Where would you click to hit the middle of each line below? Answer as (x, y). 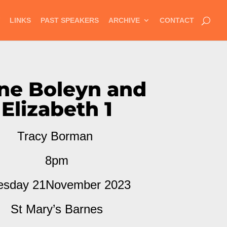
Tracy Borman (57, 136)
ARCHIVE (124, 20)
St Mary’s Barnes (57, 209)
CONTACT (177, 20)
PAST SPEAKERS (70, 20)
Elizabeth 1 (57, 109)
